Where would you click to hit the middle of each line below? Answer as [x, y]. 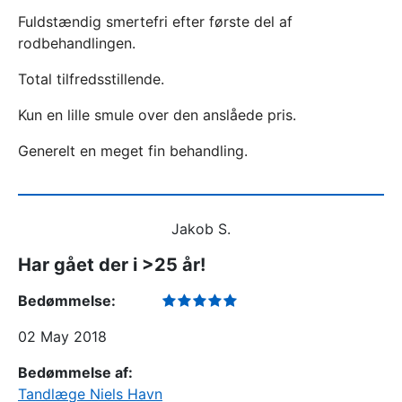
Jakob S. [201, 229]
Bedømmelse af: [75, 372]
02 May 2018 [62, 336]
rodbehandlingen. [77, 43]
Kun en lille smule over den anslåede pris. [157, 115]
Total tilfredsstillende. [91, 79]
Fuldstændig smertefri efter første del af [155, 22]
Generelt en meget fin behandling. [133, 151]
